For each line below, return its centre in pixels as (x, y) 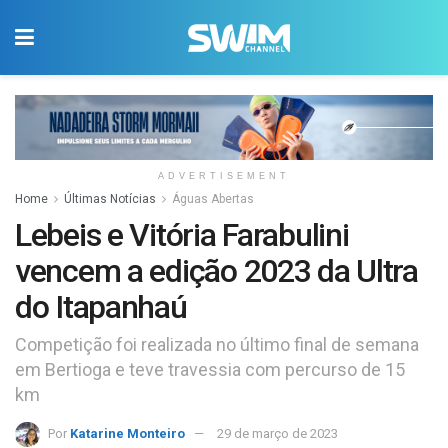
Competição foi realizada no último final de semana (217, 345)
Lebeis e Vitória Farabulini (182, 234)
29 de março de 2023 (277, 434)
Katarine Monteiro (127, 434)
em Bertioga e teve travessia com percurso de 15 (210, 370)
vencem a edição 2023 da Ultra (216, 270)
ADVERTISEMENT (224, 175)
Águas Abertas (213, 198)
